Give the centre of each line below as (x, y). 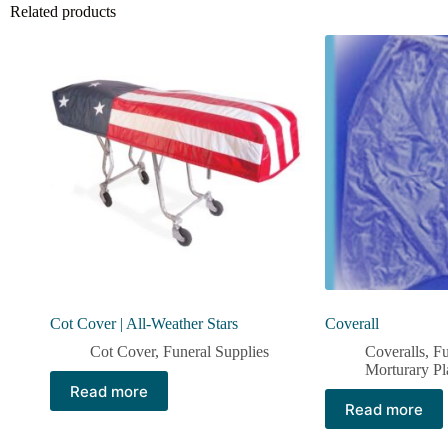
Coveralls (395, 352)
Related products (63, 11)
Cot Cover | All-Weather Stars (144, 324)
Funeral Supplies (216, 352)
